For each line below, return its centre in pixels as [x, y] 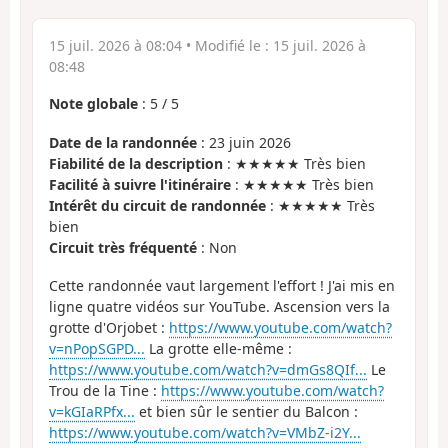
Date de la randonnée [123, 142]
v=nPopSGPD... [97, 349]
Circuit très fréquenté [123, 247]
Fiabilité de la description [136, 163]
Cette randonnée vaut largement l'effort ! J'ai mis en [222, 286]
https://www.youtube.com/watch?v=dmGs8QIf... [208, 370]
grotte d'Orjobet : [109, 328]
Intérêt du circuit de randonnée [157, 205]
